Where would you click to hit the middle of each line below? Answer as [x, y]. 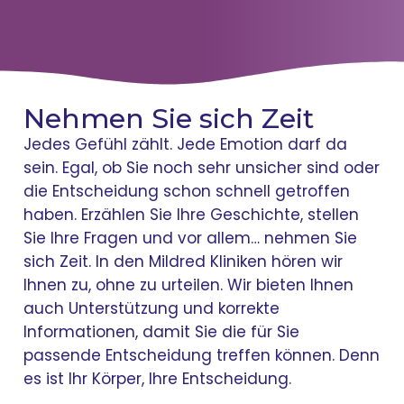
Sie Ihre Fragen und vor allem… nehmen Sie [191, 238]
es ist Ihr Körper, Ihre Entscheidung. [158, 378]
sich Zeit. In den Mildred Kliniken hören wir [184, 261]
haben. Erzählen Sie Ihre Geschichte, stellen [192, 214]
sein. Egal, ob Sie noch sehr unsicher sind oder [202, 167]
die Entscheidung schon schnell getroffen [187, 191]
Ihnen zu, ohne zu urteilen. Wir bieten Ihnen [189, 285]
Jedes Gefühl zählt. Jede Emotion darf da [186, 144]
